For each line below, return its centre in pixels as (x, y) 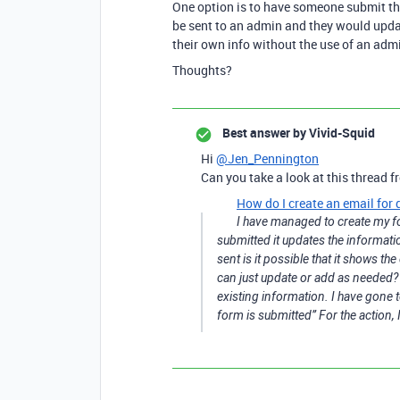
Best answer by (264, 133)
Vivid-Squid (341, 133)
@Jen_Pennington (267, 158)
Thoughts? (202, 70)
